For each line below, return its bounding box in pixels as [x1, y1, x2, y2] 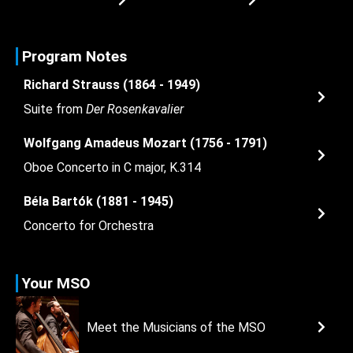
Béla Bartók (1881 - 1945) [24, 193, 173, 209]
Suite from [24, 101, 86, 117]
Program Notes [22, 46, 127, 65]
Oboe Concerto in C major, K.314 [24, 159, 201, 175]
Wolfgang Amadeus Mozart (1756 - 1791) [24, 135, 267, 150]
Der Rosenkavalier [86, 101, 184, 117]
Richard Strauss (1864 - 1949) [24, 76, 200, 92]
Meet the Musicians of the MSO [87, 319, 266, 335]
